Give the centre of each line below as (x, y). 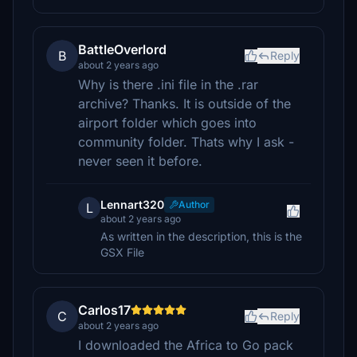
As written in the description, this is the (201, 237)
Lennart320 (132, 205)
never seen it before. (140, 161)
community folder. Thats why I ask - (186, 142)
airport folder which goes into (167, 123)
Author (194, 205)
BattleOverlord (122, 50)
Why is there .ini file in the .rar (168, 85)
